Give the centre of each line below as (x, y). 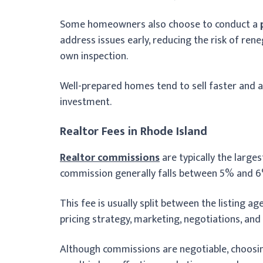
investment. (86, 102)
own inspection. (94, 56)
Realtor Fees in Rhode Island (134, 131)
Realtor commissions (110, 158)
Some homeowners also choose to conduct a (160, 24)
